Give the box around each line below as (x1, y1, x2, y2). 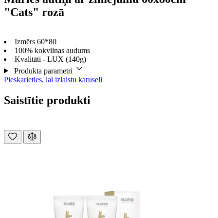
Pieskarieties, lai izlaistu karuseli (4, 75, 102, 84)
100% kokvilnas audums (15, 46, 90, 54)
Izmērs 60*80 (15, 37, 56, 46)
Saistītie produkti (4, 93, 91, 107)
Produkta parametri (14, 66, 73, 75)
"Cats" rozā (4, 5, 64, 18)
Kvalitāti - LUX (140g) (15, 54, 86, 63)
